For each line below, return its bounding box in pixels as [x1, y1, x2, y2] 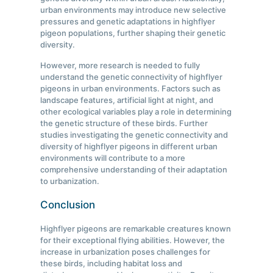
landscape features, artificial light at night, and [40, 95, 214, 105]
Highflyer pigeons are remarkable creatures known [40, 224, 232, 234]
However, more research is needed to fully [40, 60, 200, 71]
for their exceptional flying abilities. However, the [40, 235, 225, 246]
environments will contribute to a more [40, 153, 186, 163]
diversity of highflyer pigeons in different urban [40, 141, 218, 152]
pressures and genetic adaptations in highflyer [40, 16, 216, 27]
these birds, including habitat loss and [40, 258, 183, 269]
